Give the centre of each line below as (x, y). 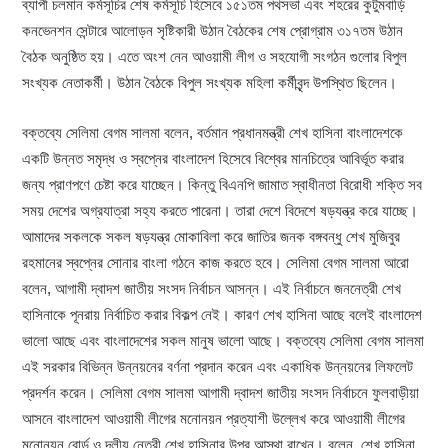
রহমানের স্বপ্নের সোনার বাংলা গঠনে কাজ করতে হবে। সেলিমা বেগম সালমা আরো (216, 263)
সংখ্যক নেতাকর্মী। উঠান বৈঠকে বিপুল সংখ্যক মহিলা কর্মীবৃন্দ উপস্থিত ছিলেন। (210, 83)
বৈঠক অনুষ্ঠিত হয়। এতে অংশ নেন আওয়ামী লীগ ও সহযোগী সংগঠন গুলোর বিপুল (215, 57)
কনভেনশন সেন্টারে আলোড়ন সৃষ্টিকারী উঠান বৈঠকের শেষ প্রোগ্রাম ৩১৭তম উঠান (213, 31)
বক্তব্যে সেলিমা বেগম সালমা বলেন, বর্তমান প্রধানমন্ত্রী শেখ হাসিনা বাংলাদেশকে (213, 133)
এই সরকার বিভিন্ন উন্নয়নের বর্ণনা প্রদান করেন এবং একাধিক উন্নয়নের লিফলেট (218, 367)
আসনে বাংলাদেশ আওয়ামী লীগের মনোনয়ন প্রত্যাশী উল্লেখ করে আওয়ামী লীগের (214, 419)
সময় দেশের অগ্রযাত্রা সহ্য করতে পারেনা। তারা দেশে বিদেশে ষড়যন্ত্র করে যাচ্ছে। (220, 211)
